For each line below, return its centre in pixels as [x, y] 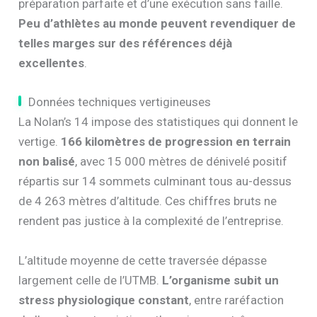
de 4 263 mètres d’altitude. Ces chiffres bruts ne [148, 201]
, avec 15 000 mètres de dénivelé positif [181, 162]
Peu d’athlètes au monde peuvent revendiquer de [157, 24]
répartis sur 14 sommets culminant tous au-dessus [155, 181]
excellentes [52, 63]
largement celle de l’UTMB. [91, 280]
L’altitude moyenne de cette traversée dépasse [143, 260]
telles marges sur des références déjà [126, 44]
